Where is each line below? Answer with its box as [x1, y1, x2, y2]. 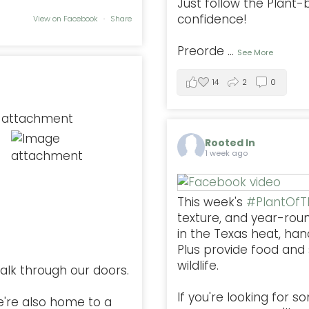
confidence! [177, 10, 247, 28]
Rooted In [205, 136, 255, 150]
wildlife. [177, 257, 222, 274]
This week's [177, 193, 246, 210]
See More [237, 46, 273, 58]
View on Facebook [33, 13, 100, 25]
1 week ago [205, 148, 248, 159]
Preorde [177, 42, 224, 59]
